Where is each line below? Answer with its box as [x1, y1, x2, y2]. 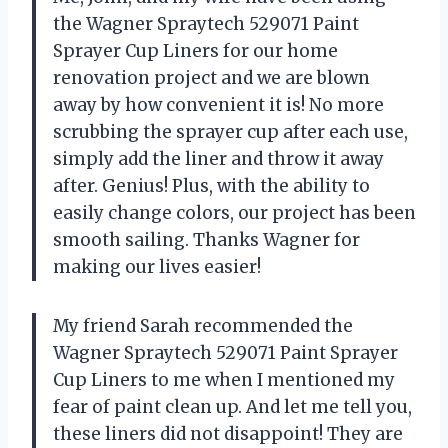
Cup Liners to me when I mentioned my [53, 368, 395, 391]
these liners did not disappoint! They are [53, 422, 403, 445]
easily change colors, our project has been [53, 201, 416, 224]
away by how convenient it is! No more [53, 93, 384, 116]
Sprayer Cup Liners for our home [53, 39, 338, 62]
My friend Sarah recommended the [53, 314, 353, 337]
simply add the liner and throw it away [53, 147, 384, 170]
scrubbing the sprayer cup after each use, [53, 120, 408, 143]
